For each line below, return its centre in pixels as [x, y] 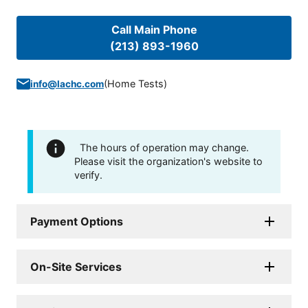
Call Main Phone [154, 30]
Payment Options [77, 222]
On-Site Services [76, 267]
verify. [88, 175]
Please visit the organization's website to [168, 162]
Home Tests [135, 84]
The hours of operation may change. [164, 148]
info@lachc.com [67, 84]
